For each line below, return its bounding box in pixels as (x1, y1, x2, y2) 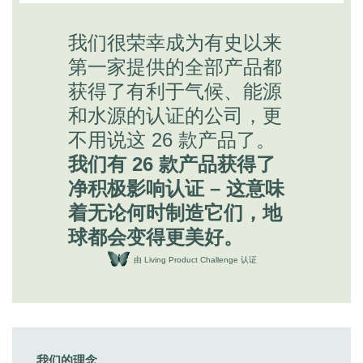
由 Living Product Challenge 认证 (134, 254, 257, 264)
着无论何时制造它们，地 (68, 201, 283, 224)
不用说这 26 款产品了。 (68, 128, 276, 151)
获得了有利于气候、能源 (68, 79, 283, 102)
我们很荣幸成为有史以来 (68, 31, 283, 53)
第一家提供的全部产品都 (68, 55, 283, 78)
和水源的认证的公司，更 (68, 104, 283, 126)
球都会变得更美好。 (68, 225, 244, 248)
